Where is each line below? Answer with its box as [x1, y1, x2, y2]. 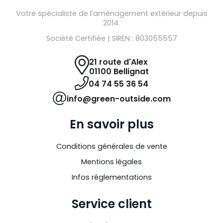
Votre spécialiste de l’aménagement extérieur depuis [15, 8, 208, 19]
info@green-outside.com [66, 93, 171, 105]
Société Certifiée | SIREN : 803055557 [46, 33, 177, 44]
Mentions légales [81, 156, 142, 167]
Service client [71, 195, 152, 212]
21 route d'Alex [89, 56, 148, 68]
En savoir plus [69, 116, 154, 133]
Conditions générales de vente [56, 141, 167, 151]
